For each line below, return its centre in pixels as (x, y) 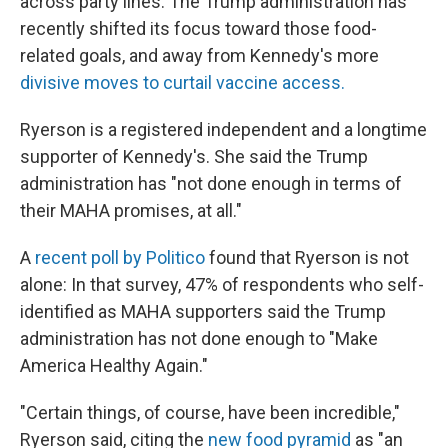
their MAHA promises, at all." (131, 210)
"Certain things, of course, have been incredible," (210, 412)
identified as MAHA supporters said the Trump (203, 311)
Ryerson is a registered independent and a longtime (223, 129)
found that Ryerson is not (307, 257)
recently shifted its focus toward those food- (198, 28)
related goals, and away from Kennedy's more (199, 55)
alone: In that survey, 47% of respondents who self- (222, 284)
